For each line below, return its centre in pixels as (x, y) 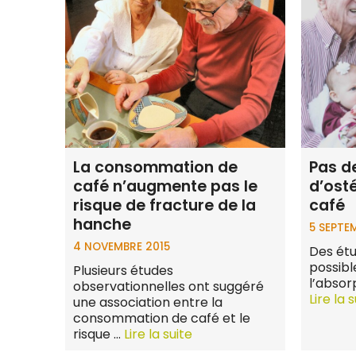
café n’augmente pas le (165, 186)
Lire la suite (158, 335)
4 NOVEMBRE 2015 (122, 247)
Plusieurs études (123, 271)
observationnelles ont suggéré (168, 287)
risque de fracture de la (164, 205)
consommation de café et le (162, 319)
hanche (102, 224)
